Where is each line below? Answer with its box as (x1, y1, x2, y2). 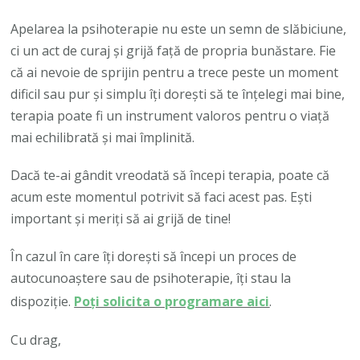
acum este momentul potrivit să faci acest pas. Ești (10, 187, 313, 206)
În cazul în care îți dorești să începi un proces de (10, 247, 297, 265)
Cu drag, (10, 330, 62, 349)
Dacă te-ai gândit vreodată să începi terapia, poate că (10, 166, 330, 184)
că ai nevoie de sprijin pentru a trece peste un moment (10, 63, 339, 81)
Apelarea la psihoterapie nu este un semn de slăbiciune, (10, 19, 347, 38)
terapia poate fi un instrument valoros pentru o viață (10, 106, 330, 125)
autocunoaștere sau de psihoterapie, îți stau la (10, 268, 292, 287)
